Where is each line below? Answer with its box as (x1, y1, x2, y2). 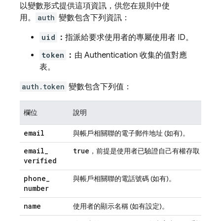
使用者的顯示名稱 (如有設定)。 (73, 202, 169, 211)
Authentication (84, 50, 138, 60)
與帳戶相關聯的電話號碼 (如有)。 (73, 174, 176, 183)
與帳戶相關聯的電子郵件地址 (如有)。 (73, 129, 189, 138)
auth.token (22, 82, 65, 91)
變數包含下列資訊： (57, 13, 130, 23)
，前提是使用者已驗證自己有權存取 (89, 147, 201, 155)
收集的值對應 (137, 50, 187, 60)
